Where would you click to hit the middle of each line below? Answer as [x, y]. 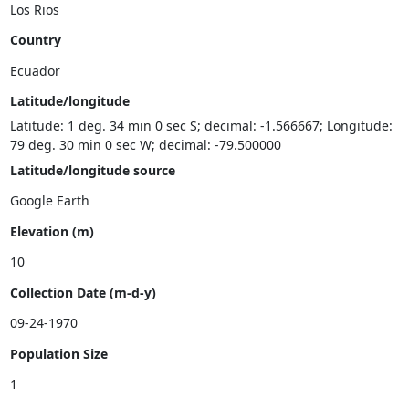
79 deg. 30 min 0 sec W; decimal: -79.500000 [145, 145]
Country [35, 40]
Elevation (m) [52, 231]
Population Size [58, 353]
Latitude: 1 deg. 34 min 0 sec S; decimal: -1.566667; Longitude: [201, 126]
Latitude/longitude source [92, 170]
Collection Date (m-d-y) [83, 292]
